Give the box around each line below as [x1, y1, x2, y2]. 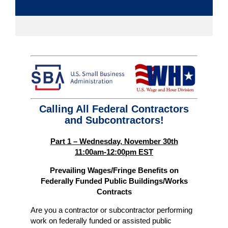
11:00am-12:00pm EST [75, 147, 153, 156]
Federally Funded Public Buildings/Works [40, 176, 188, 185]
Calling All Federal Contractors [39, 103, 189, 115]
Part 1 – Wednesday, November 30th [50, 136, 178, 146]
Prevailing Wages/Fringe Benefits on [49, 165, 179, 175]
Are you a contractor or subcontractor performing [31, 205, 192, 214]
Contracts [96, 187, 132, 196]
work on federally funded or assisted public [31, 216, 172, 225]
